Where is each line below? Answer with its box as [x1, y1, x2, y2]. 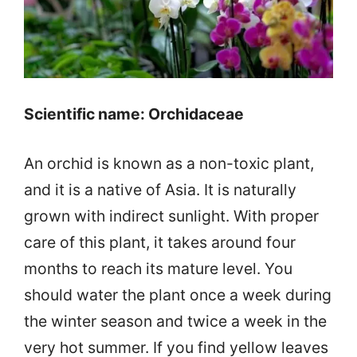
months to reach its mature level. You [24, 259, 292, 279]
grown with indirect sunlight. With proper [24, 206, 319, 226]
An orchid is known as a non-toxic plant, [24, 154, 314, 174]
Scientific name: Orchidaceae [24, 104, 244, 124]
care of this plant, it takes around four [24, 233, 296, 253]
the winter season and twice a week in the [24, 312, 327, 331]
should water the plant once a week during [24, 285, 331, 305]
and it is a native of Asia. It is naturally [24, 180, 296, 200]
